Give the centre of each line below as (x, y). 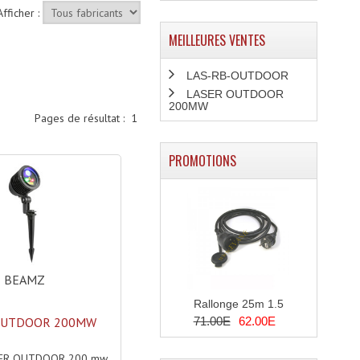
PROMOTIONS (202, 161)
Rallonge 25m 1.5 (238, 304)
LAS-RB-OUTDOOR (237, 76)
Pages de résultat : (83, 118)
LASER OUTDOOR (235, 94)
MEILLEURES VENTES (217, 40)
